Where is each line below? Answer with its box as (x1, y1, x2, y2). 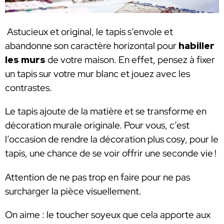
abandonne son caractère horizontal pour (5, 39, 178, 52)
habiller (178, 39, 214, 52)
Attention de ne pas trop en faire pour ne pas (5, 170, 190, 183)
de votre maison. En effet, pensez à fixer (47, 53, 215, 66)
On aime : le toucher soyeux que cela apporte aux (5, 208, 210, 221)
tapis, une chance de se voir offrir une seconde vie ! (5, 147, 218, 160)
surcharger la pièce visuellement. (5, 184, 143, 197)
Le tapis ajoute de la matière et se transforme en (5, 105, 206, 118)
